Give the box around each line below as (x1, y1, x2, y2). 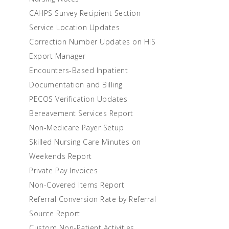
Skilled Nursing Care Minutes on (29, 137, 141, 147)
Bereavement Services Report (29, 108, 133, 118)
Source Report (29, 209, 80, 218)
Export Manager (29, 51, 85, 61)
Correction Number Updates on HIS (29, 37, 155, 47)
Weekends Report (29, 151, 92, 161)
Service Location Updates (29, 22, 120, 32)
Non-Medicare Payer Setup (29, 123, 124, 132)
